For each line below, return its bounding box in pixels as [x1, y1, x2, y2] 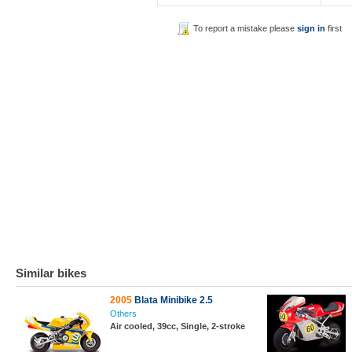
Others [110, 309, 137, 318]
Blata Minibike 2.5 [132, 295, 213, 306]
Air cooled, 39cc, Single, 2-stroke [110, 321, 245, 331]
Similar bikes [16, 266, 86, 280]
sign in [297, 24, 326, 33]
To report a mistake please [193, 24, 298, 33]
